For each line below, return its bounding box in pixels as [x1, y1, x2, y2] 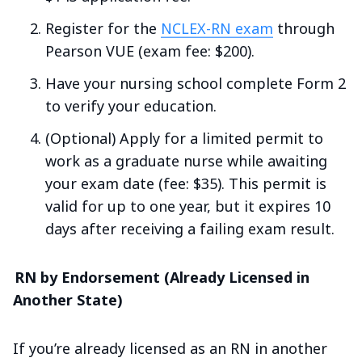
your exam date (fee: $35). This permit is [45, 173, 326, 193]
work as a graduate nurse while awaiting [45, 150, 327, 170]
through [273, 18, 335, 38]
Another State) [13, 289, 123, 309]
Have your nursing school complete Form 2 [45, 73, 346, 93]
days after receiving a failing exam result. [45, 218, 335, 238]
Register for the [45, 18, 161, 38]
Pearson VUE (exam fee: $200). [45, 40, 255, 61]
